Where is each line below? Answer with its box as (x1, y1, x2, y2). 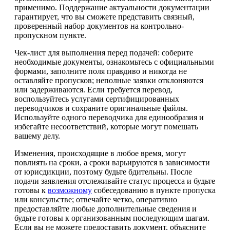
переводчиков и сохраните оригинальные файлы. (14, 104, 188, 113)
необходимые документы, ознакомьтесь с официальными (14, 57, 214, 67)
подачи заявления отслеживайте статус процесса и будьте (14, 177, 215, 186)
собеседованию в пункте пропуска (92, 186, 216, 195)
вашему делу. (14, 131, 60, 141)
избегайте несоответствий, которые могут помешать (14, 122, 198, 131)
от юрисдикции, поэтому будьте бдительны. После (14, 167, 192, 177)
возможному (48, 186, 92, 195)
